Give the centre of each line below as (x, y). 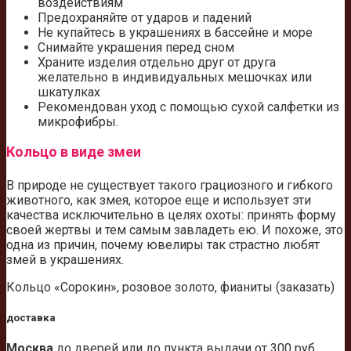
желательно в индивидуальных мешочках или (175, 77)
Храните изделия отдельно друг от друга (157, 62)
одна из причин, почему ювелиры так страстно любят (163, 244)
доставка (31, 318)
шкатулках (69, 92)
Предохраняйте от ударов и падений (145, 17)
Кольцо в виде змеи (74, 151)
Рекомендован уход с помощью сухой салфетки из (188, 107)
